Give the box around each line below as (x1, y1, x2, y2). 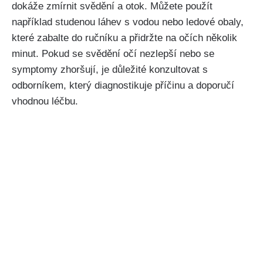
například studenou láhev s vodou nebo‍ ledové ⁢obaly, (12, 16, 244, 28)
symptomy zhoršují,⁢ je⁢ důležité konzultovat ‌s (12, 64, 208, 76)
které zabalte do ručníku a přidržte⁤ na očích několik (12, 32, 237, 44)
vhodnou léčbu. (12, 96, 78, 107)
